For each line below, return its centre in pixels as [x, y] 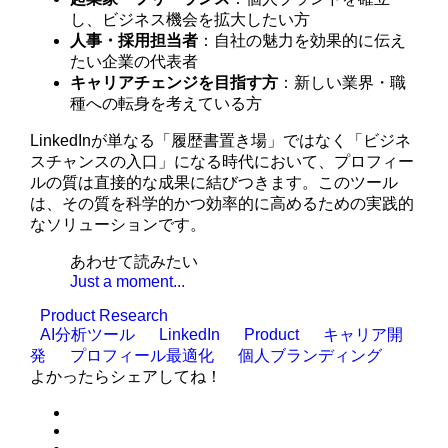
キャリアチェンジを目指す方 [174, 82]
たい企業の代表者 [134, 61]
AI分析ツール [90, 334]
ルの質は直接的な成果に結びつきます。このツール [214, 182]
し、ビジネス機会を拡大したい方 [190, 19]
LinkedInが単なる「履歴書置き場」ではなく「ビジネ [221, 140]
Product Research [104, 315]
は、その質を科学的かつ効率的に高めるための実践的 [222, 203]
